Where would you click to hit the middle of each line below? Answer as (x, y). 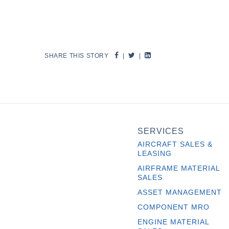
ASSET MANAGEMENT (179, 192)
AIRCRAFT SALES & (175, 144)
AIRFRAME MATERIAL (178, 168)
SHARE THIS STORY (78, 56)
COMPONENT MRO (173, 207)
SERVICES (161, 131)
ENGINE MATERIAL (173, 222)
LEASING (154, 153)
